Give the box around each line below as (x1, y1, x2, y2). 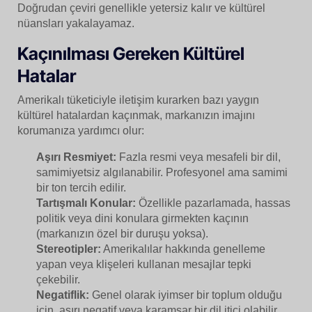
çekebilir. (36, 273, 81, 286)
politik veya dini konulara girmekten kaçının (36, 212, 249, 224)
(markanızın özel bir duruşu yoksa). (36, 227, 209, 240)
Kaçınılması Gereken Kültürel (17, 43, 244, 65)
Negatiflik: (36, 288, 90, 301)
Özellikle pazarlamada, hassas (136, 196, 291, 209)
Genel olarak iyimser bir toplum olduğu (89, 288, 283, 301)
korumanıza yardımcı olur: (17, 124, 144, 136)
